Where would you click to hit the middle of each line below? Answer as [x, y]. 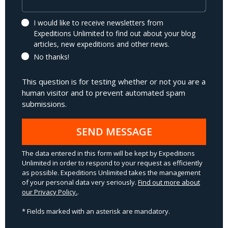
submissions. [44, 104]
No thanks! [51, 57]
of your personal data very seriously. [80, 182]
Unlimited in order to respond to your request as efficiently [112, 163]
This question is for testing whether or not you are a [114, 82]
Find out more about [169, 182]
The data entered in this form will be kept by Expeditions [108, 153]
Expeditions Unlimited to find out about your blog [115, 34]
